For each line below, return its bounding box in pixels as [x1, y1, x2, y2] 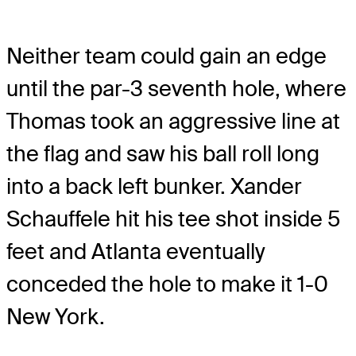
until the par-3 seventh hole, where [6, 75, 346, 103]
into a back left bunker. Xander [6, 172, 302, 201]
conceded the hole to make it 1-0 [6, 270, 328, 299]
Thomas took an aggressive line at [6, 107, 340, 136]
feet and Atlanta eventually [6, 238, 265, 266]
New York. [6, 303, 105, 331]
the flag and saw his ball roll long [6, 140, 319, 168]
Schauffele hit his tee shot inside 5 [6, 205, 340, 234]
